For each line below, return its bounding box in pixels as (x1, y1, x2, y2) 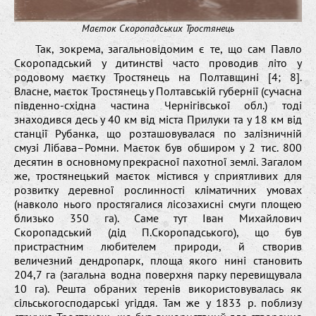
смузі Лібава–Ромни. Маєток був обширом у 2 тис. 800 (14, 140, 302, 154)
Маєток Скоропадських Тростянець (82, 21, 234, 35)
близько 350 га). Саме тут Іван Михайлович (14, 210, 302, 225)
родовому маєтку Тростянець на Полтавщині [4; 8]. (14, 69, 302, 84)
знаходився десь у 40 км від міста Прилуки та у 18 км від (14, 111, 302, 126)
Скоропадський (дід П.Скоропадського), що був (14, 224, 302, 239)
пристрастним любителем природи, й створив (14, 238, 302, 253)
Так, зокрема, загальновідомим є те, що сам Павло (35, 41, 302, 56)
